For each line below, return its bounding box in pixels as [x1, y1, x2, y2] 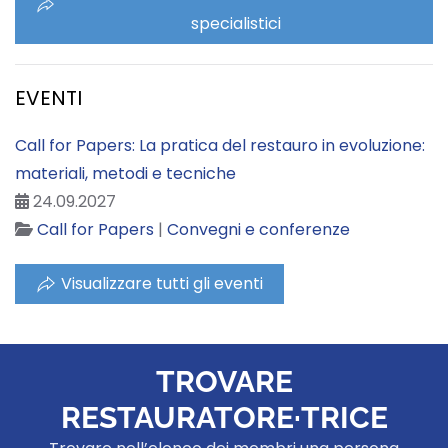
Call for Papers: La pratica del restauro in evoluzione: [15, 134, 425, 157]
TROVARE [155, 364, 293, 399]
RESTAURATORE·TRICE [60, 400, 388, 435]
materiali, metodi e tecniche [15, 162, 236, 185]
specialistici [190, 12, 281, 35]
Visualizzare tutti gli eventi [61, 272, 263, 295]
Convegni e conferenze [167, 218, 350, 241]
